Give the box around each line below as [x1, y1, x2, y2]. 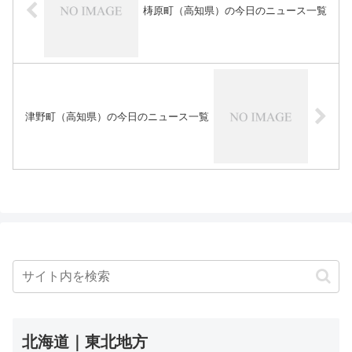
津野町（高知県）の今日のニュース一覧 [24, 110, 209, 123]
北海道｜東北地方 [22, 332, 148, 350]
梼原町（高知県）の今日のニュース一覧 [143, 4, 328, 16]
